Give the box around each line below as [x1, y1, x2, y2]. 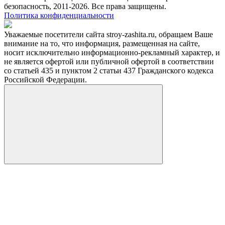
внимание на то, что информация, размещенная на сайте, [4, 39, 200, 48]
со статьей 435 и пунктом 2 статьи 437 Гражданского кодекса [4, 66, 213, 75]
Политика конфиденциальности [4, 11, 114, 20]
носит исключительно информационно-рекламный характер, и [4, 48, 220, 57]
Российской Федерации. [4, 75, 87, 84]
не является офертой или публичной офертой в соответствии [4, 57, 214, 66]
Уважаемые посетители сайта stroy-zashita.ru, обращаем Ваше [4, 30, 213, 39]
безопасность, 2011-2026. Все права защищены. [4, 2, 166, 11]
